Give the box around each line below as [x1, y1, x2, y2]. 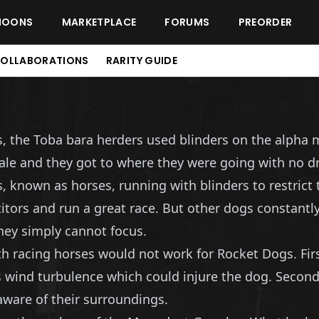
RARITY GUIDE [105, 53, 177, 68]
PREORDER [238, 15, 293, 29]
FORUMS [164, 15, 210, 29]
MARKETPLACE [61, 15, 137, 29]
